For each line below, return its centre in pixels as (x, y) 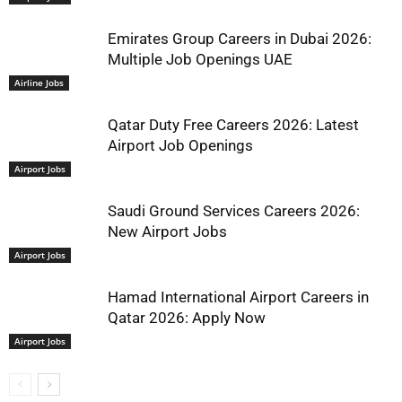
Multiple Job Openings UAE (200, 60)
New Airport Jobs (167, 232)
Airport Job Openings (180, 146)
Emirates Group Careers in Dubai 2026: (240, 39)
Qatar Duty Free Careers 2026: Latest (233, 125)
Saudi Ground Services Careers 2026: (234, 211)
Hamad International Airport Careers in (238, 297)
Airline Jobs (39, 82)
